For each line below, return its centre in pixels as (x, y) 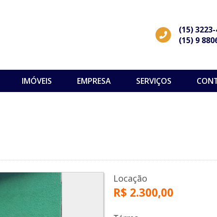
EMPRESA (94, 81)
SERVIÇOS (154, 81)
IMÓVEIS (37, 81)
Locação (130, 178)
